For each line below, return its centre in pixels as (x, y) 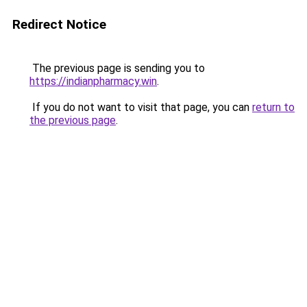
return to (273, 107)
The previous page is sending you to (117, 68)
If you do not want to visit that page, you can (141, 107)
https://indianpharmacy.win (93, 81)
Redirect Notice (59, 24)
